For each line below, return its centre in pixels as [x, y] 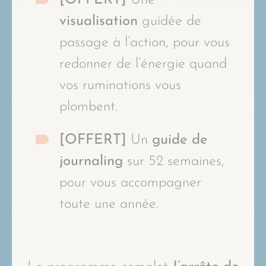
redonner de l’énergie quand [143, 64]
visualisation [99, 21]
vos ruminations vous [120, 85]
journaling [91, 161]
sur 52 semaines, [174, 161]
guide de [180, 140]
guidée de [170, 21]
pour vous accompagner [130, 183]
